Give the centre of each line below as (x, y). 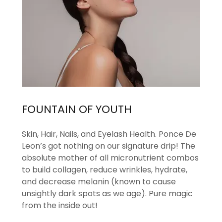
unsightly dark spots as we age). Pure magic (107, 193)
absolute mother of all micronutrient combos (110, 158)
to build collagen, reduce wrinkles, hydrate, (105, 169)
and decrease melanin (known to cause (99, 181)
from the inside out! (62, 205)
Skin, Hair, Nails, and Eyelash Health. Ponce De (109, 134)
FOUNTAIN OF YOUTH (77, 109)
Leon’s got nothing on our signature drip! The (109, 146)
